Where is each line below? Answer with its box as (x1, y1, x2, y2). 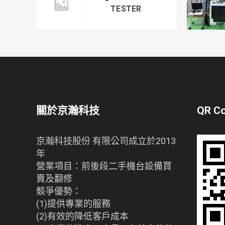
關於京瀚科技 (36, 104, 99, 117)
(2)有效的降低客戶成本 (36, 210, 129, 221)
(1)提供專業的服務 (36, 198, 110, 209)
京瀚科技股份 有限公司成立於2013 (36, 135, 176, 146)
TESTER (110, 4, 142, 14)
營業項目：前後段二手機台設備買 (36, 160, 172, 171)
